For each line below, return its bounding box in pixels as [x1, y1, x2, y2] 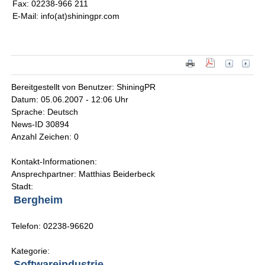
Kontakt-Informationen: [11, 157, 98, 167]
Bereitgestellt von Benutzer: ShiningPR [11, 82, 156, 92]
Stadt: [11, 182, 34, 192]
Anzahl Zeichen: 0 [11, 132, 79, 142]
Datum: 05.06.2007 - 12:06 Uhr [11, 95, 129, 105]
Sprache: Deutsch [11, 107, 79, 117]
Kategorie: [11, 246, 50, 256]
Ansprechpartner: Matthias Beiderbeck [11, 169, 156, 179]
